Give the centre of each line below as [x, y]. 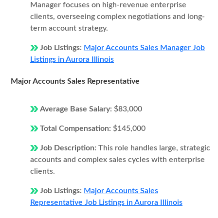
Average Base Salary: [77, 109]
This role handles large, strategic [154, 148]
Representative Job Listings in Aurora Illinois [106, 202]
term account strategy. [69, 28]
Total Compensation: [76, 128]
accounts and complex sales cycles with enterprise [118, 160]
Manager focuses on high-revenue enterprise [108, 5]
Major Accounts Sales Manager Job [144, 48]
